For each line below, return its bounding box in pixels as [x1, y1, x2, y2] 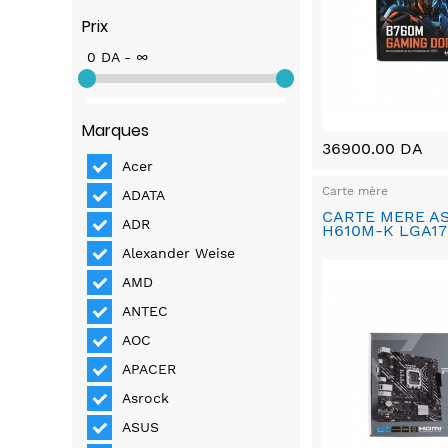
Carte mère [321, 183, 388, 198]
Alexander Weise [122, 245, 236, 262]
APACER [122, 361, 177, 378]
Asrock [122, 390, 170, 407]
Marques [82, 119, 149, 143]
